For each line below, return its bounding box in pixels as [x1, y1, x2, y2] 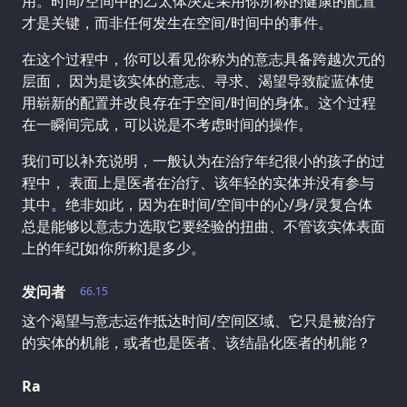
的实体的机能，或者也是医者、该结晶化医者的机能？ [22, 332, 371, 352]
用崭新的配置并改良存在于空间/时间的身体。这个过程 [22, 92, 376, 113]
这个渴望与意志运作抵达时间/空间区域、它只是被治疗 [22, 310, 376, 331]
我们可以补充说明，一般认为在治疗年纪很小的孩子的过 [22, 150, 385, 171]
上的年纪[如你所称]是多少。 [22, 237, 205, 258]
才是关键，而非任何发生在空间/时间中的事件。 [22, 12, 333, 33]
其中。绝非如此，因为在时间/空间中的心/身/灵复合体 [22, 194, 372, 214]
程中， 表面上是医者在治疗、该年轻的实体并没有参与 [22, 172, 374, 193]
